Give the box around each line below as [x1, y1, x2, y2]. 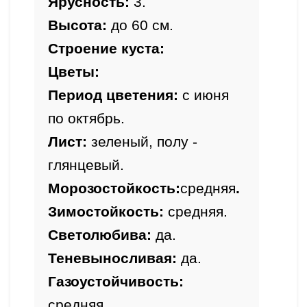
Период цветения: [48, 86, 178, 103]
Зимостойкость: [48, 203, 168, 220]
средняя [180, 180, 236, 197]
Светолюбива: [48, 226, 156, 243]
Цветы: [48, 63, 99, 80]
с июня [178, 86, 229, 103]
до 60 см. [107, 16, 173, 34]
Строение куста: [48, 40, 164, 57]
